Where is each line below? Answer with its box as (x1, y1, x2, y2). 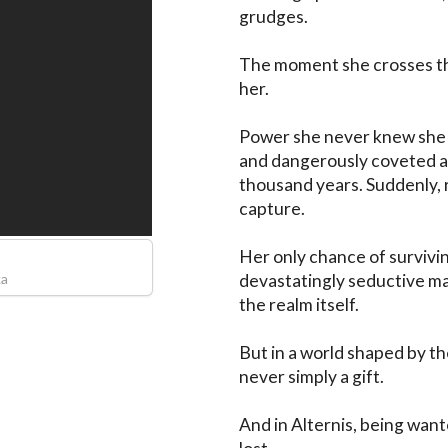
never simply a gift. (239, 365, 384, 387)
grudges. (239, 5, 308, 27)
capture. (239, 197, 305, 219)
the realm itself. (239, 293, 359, 315)
